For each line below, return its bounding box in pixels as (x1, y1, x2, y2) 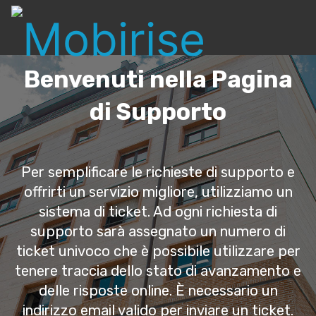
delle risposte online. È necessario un (38, 282, 278, 299)
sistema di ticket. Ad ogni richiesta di (39, 203, 277, 220)
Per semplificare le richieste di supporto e (21, 164, 295, 181)
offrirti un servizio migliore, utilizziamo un (23, 183, 293, 200)
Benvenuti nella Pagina (23, 66, 293, 93)
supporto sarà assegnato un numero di (30, 223, 286, 240)
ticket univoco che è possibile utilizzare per (16, 243, 300, 260)
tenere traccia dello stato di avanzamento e (15, 262, 301, 279)
